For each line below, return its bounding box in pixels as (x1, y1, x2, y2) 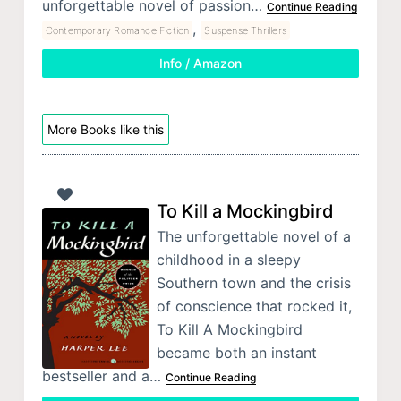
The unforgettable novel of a (156, 226, 351, 245)
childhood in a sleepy (156, 250, 301, 269)
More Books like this (47, 121, 164, 137)
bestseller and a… (41, 366, 166, 385)
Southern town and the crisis (156, 273, 351, 292)
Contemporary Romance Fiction (45, 23, 190, 37)
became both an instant (156, 343, 317, 362)
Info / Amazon (158, 55, 242, 71)
